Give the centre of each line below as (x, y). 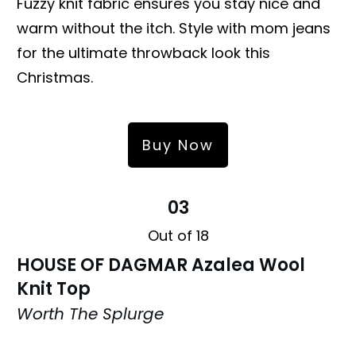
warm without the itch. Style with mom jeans (174, 28)
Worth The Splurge (90, 313)
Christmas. (55, 77)
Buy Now (178, 145)
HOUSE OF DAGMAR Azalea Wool (161, 265)
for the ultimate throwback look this (143, 52)
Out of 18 (178, 235)
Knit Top (54, 288)
